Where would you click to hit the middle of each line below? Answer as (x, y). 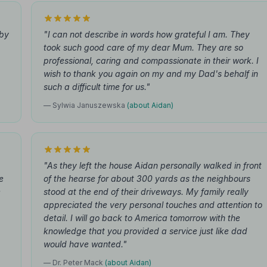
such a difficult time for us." (97, 87)
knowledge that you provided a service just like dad (145, 231)
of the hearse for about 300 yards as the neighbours (147, 178)
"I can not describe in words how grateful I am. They (147, 34)
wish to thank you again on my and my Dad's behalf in (151, 74)
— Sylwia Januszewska (85, 105)
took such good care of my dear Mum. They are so (143, 47)
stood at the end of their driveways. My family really (146, 192)
